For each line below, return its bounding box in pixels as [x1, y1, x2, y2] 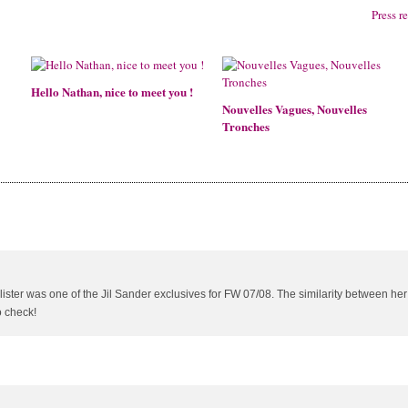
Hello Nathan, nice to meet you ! [31, 83, 193, 100]
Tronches [222, 117, 270, 135]
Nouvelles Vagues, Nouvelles [222, 100, 367, 117]
